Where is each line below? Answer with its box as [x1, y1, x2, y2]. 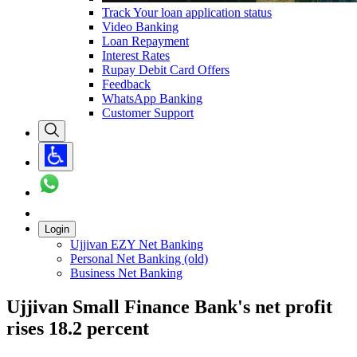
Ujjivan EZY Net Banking [70, 237, 203, 251]
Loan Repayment [102, 33, 189, 48]
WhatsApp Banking [102, 91, 202, 105]
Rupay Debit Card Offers [102, 62, 229, 76]
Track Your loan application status [102, 5, 272, 19]
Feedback [102, 76, 151, 91]
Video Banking [102, 19, 178, 33]
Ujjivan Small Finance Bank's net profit [6, 296, 332, 317]
